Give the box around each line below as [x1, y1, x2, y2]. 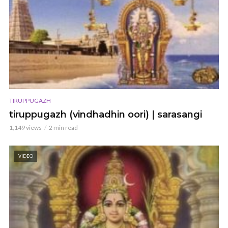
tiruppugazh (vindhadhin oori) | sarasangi [9, 108, 202, 120]
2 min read [49, 123, 78, 131]
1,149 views [9, 123, 42, 131]
